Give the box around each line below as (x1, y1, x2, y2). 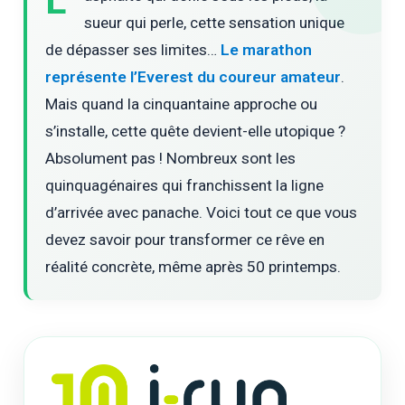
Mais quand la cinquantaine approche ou (45, 94, 318, 113)
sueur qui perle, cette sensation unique (84, 13, 345, 32)
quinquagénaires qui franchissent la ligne (45, 175, 325, 194)
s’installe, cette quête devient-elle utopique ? (45, 121, 346, 140)
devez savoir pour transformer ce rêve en (45, 230, 325, 249)
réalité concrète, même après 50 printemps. (45, 257, 342, 276)
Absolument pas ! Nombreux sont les (45, 148, 297, 167)
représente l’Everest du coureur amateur (45, 67, 342, 86)
